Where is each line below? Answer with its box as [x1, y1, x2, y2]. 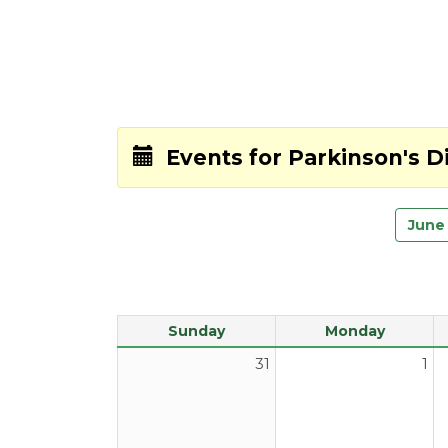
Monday [324, 322, 385, 340]
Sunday [168, 322, 225, 340]
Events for [154, 145, 288, 170]
